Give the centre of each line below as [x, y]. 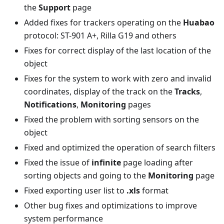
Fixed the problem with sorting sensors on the [111, 119]
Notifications [50, 104]
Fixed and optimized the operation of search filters [120, 147]
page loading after [157, 162]
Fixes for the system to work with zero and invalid [118, 78]
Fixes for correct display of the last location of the [117, 50]
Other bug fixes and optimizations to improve [110, 205]
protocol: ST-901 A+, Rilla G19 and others [100, 35]
